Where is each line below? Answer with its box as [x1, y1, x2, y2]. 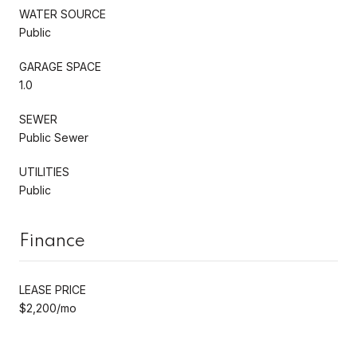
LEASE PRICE [19, 282, 86, 296]
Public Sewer [19, 130, 88, 144]
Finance [19, 232, 85, 250]
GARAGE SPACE [19, 59, 101, 73]
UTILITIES [19, 164, 69, 178]
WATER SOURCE [19, 6, 106, 21]
